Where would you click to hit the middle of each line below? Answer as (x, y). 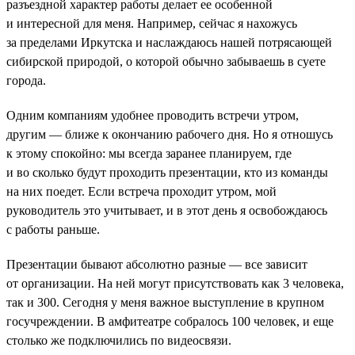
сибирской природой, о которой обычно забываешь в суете (166, 61)
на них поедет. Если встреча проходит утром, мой (141, 191)
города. (26, 80)
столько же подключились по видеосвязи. (119, 340)
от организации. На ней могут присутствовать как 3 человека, (175, 283)
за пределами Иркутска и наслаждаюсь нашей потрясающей (169, 42)
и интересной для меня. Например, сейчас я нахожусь (152, 23)
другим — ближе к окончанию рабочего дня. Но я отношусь (170, 134)
